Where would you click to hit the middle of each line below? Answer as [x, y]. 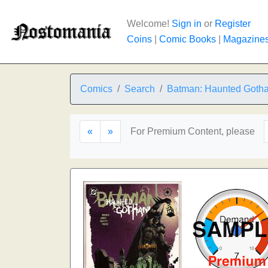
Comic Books [188, 39]
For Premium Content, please [193, 131]
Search [140, 89]
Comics [96, 89]
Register [233, 24]
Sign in [187, 24]
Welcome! [149, 24]
